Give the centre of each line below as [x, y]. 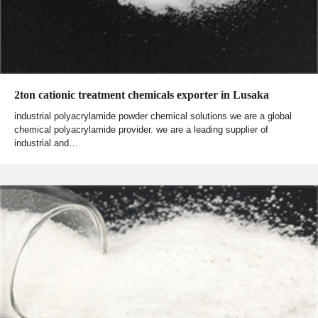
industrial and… [46, 143]
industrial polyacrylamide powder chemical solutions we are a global [153, 116]
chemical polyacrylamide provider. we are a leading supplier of [141, 129]
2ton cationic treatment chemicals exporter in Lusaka [142, 94]
